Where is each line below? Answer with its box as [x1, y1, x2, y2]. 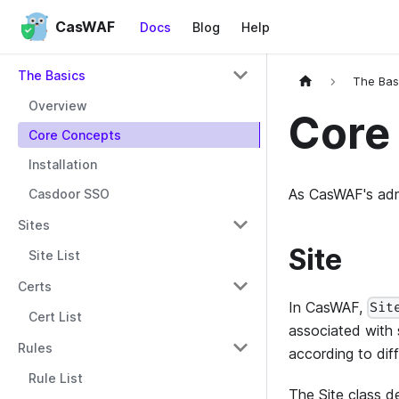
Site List [28, 248, 80, 263]
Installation [28, 157, 97, 172]
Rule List [28, 370, 83, 386]
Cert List [28, 309, 82, 324]
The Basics [18, 67, 85, 83]
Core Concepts [28, 127, 121, 142]
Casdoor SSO [28, 186, 110, 201]
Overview [28, 98, 87, 113]
